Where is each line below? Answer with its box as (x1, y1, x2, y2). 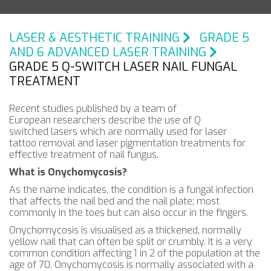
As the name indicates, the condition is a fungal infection (9, 183, 253, 196)
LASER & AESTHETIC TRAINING (9, 30, 183, 46)
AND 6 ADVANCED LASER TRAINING (9, 44, 209, 60)
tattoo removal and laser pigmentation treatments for (9, 137, 246, 149)
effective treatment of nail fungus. (9, 148, 158, 161)
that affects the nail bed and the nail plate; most (9, 195, 220, 207)
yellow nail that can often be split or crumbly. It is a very (9, 235, 252, 248)
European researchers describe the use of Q (9, 114, 201, 126)
